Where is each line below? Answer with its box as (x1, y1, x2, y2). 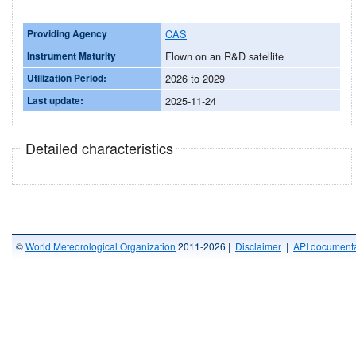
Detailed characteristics (25, 137, 173, 159)
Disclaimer (235, 238, 281, 253)
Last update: (27, 92, 83, 107)
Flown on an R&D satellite (165, 48, 284, 64)
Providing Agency (27, 25, 107, 41)
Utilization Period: (27, 70, 106, 85)
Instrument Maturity (27, 48, 116, 63)
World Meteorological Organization (25, 238, 176, 253)
